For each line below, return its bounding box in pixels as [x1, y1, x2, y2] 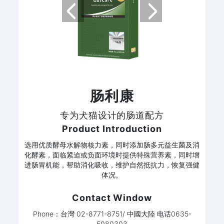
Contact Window [72, 192, 152, 203]
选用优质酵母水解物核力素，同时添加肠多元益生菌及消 [24, 140, 199, 149]
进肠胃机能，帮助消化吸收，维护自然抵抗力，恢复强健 [24, 160, 199, 169]
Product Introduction [62, 123, 162, 134]
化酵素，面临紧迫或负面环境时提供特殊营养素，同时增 [24, 150, 199, 159]
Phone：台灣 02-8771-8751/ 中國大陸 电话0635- [32, 209, 191, 218]
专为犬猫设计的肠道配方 [60, 110, 164, 120]
